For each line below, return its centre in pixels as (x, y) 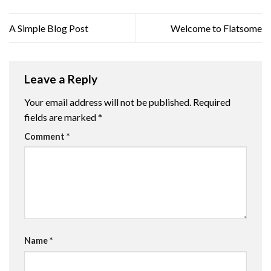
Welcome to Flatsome (216, 28)
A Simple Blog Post (49, 28)
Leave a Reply (62, 79)
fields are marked (61, 117)
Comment (45, 136)
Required (212, 102)
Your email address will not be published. (108, 102)
